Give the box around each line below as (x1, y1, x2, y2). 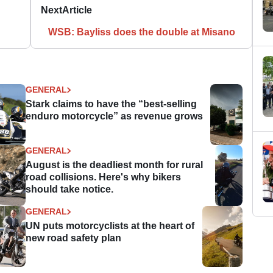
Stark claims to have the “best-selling (26, 99, 197, 110)
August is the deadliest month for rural (26, 160, 204, 171)
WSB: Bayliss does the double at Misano (48, 27, 235, 38)
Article (62, 5, 93, 16)
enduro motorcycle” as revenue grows (26, 111, 204, 122)
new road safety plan (26, 233, 122, 244)
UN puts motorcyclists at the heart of (26, 221, 195, 232)
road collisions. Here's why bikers (26, 172, 182, 183)
